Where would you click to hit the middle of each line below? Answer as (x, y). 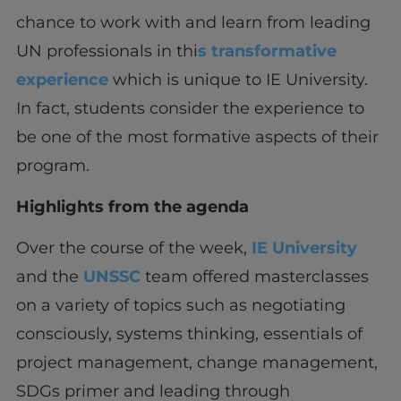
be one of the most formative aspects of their (197, 137)
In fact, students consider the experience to (190, 108)
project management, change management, (196, 363)
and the (49, 277)
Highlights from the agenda (132, 207)
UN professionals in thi (107, 51)
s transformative (267, 51)
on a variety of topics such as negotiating (180, 306)
